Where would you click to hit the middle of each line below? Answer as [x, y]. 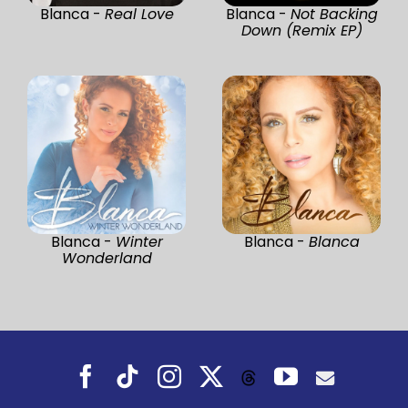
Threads [270, 377]
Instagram [218, 372]
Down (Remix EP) [301, 30]
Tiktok [163, 372]
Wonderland [107, 258]
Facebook [132, 372]
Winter [139, 241]
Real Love [139, 14]
